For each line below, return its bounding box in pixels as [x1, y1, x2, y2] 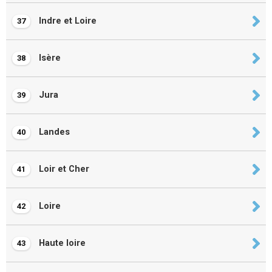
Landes [36, 127, 70, 137]
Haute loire [36, 238, 86, 248]
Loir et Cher [36, 164, 89, 174]
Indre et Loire [36, 16, 97, 26]
